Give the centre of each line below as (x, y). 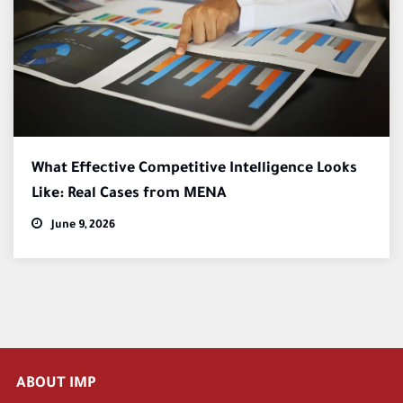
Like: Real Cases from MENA (129, 195)
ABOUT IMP (56, 385)
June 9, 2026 (82, 226)
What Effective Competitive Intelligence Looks (194, 170)
